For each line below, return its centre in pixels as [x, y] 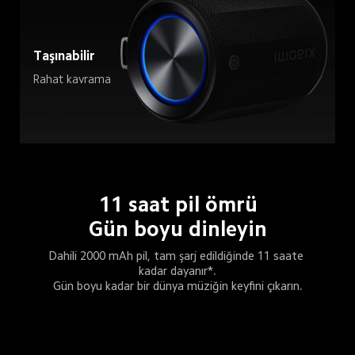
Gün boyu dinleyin [178, 229]
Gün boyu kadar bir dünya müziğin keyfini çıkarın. [177, 285]
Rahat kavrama [72, 78]
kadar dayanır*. [177, 270]
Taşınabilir [64, 55]
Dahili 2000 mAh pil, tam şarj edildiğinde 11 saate [177, 255]
